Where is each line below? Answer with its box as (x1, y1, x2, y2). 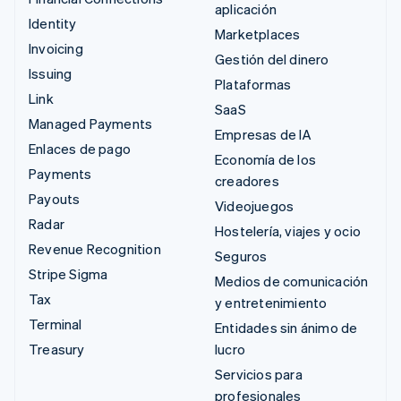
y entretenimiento (215, 294, 328, 312)
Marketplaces (215, 25, 301, 44)
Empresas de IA (215, 125, 311, 144)
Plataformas (215, 75, 292, 94)
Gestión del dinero (215, 50, 329, 69)
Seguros (215, 247, 268, 266)
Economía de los (215, 150, 316, 169)
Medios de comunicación (215, 272, 369, 291)
